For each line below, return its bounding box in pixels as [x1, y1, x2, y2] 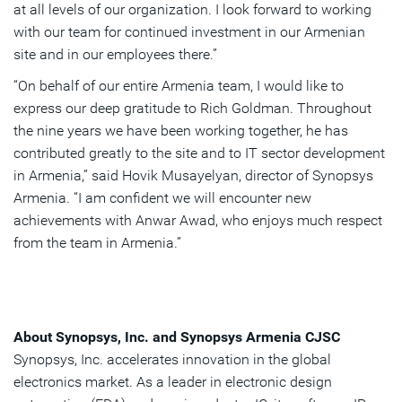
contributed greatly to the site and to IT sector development [13, 144, 385, 162]
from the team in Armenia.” [13, 234, 181, 252]
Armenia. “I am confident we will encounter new [13, 189, 311, 207]
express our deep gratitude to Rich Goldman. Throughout [13, 100, 371, 118]
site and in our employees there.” [13, 46, 217, 64]
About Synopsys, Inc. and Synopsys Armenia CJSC [13, 328, 340, 346]
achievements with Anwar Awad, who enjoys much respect [13, 212, 382, 230]
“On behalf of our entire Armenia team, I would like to [13, 77, 344, 95]
